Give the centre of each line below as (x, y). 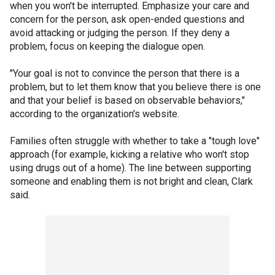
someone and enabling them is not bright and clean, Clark (131, 181)
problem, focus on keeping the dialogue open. (107, 46)
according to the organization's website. (95, 114)
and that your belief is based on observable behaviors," (127, 100)
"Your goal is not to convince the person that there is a (125, 73)
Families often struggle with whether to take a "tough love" (135, 141)
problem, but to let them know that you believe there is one (135, 87)
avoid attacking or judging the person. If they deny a (120, 33)
